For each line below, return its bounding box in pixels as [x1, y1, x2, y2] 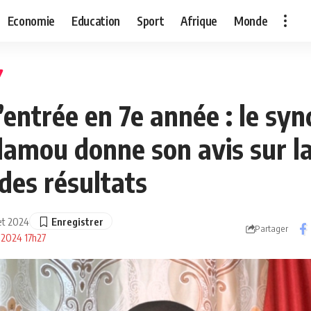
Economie [7, 12, 55, 28]
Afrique [180, 12, 217, 28]
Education [71, 12, 120, 28]
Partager [255, 223, 288, 235]
